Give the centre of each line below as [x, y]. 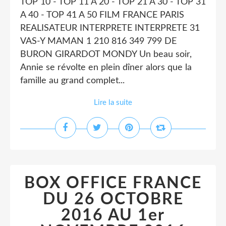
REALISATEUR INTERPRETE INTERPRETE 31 [110, 28]
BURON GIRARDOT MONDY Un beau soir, [106, 54]
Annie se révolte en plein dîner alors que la [106, 68]
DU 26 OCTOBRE [113, 199]
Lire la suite [113, 103]
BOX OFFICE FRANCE [113, 183]
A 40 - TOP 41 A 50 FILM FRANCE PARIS [102, 15]
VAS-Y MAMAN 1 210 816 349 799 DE [98, 41]
